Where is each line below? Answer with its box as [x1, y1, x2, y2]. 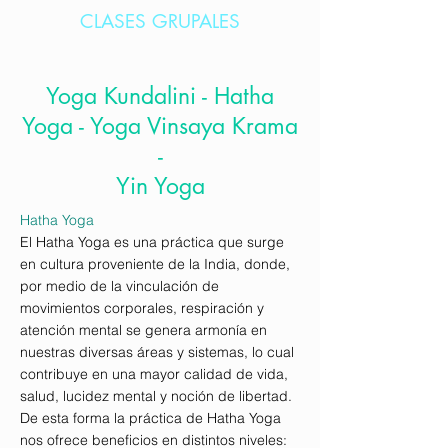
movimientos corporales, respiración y [20, 299, 264, 318]
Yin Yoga [115, 171, 205, 202]
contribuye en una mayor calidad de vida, [20, 365, 288, 384]
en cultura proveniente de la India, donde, [20, 255, 290, 274]
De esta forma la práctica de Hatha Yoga [20, 409, 281, 428]
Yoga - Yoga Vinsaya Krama [22, 111, 298, 142]
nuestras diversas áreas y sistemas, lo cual [20, 343, 294, 362]
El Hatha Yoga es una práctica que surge [20, 233, 284, 252]
